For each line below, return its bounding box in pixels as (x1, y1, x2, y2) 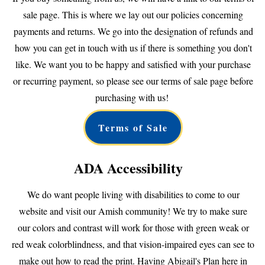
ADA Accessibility (74, 157, 192, 178)
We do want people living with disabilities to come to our (27, 188, 240, 201)
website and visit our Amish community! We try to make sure (19, 204, 247, 217)
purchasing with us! (95, 91, 172, 104)
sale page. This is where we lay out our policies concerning (23, 8, 243, 21)
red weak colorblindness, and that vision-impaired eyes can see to (12, 237, 254, 250)
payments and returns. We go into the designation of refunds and (13, 24, 253, 37)
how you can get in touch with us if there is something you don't (14, 41, 252, 54)
